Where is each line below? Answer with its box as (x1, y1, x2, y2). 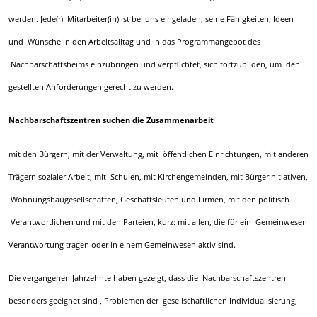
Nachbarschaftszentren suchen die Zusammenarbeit (8, 115, 214, 126)
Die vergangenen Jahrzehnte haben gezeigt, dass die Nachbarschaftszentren (8, 272, 286, 284)
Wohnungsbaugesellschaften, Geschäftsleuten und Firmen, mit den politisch (8, 193, 289, 204)
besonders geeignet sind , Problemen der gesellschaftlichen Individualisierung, (8, 295, 297, 306)
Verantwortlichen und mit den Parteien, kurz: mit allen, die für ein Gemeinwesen (8, 216, 307, 227)
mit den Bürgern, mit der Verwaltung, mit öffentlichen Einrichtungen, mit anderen (8, 148, 309, 159)
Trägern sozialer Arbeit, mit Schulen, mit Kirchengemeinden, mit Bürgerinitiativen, (8, 171, 308, 182)
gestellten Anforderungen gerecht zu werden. (8, 81, 173, 92)
